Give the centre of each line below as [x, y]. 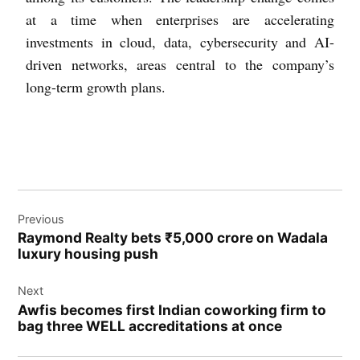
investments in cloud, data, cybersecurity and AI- [180, 41]
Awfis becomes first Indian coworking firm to [172, 309]
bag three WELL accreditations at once [150, 325]
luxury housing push [88, 254]
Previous [41, 219]
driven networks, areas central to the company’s [180, 64]
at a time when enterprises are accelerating [180, 19]
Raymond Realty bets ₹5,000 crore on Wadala [173, 238]
